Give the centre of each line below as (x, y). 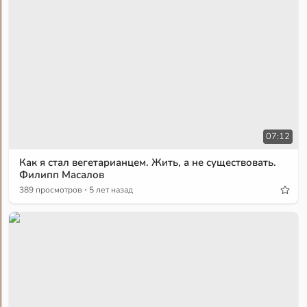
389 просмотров (51, 189)
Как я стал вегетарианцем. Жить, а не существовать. (148, 162)
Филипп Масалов (62, 174)
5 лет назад (111, 189)
